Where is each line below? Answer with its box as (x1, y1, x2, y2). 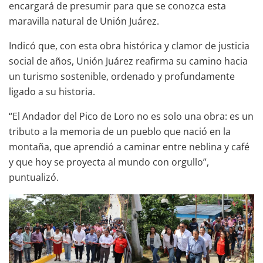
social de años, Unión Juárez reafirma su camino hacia (9, 55, 248, 68)
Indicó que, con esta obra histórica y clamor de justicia (9, 39, 249, 53)
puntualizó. (9, 171, 59, 184)
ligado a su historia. (9, 85, 95, 99)
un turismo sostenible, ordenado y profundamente (9, 70, 235, 83)
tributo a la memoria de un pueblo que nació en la (9, 125, 231, 139)
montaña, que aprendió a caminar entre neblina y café (9, 140, 249, 154)
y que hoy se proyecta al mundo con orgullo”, (9, 156, 209, 169)
